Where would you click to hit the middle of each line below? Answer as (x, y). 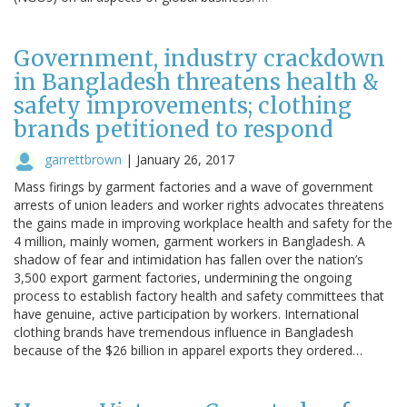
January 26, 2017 (185, 159)
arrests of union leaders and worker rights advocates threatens (199, 204)
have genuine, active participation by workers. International (186, 313)
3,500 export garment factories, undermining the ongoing (183, 277)
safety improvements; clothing (183, 105)
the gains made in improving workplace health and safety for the (203, 223)
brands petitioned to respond (174, 129)
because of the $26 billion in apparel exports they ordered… (188, 350)
